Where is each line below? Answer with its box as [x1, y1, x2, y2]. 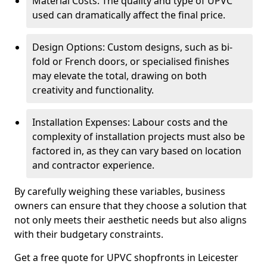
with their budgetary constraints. [14, 228, 163, 241]
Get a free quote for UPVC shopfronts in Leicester [14, 251, 238, 264]
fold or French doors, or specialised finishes [32, 55, 229, 68]
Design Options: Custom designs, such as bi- [32, 41, 232, 54]
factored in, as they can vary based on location [32, 144, 241, 157]
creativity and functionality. [32, 83, 154, 97]
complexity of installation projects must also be [32, 130, 245, 143]
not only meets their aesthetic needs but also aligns [14, 213, 247, 226]
